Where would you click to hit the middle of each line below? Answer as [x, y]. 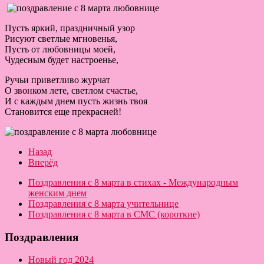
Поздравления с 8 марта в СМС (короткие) [114, 214]
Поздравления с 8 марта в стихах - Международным [133, 182]
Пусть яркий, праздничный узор [70, 28]
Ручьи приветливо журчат [57, 80]
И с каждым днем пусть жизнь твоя [76, 101]
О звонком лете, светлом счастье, [71, 90]
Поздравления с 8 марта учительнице [103, 203]
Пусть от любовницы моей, [60, 49]
